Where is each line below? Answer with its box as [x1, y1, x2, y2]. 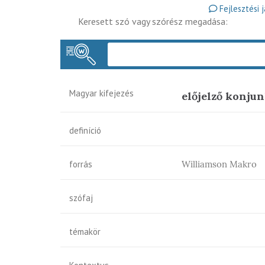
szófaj [69, 192, 93, 203]
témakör [69, 226, 101, 237]
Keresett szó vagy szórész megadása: [78, 15, 228, 27]
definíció [69, 125, 101, 136]
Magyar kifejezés [69, 88, 134, 99]
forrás [69, 159, 92, 170]
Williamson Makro [182, 159, 257, 170]
